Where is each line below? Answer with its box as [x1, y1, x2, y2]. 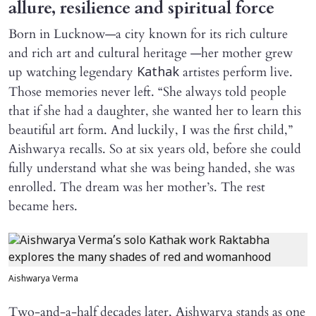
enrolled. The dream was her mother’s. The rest [8, 178, 265, 196]
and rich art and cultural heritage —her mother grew [8, 44, 293, 62]
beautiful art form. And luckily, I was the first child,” [8, 121, 293, 139]
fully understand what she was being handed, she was [8, 159, 295, 177]
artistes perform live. [179, 63, 293, 81]
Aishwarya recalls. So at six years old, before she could [8, 140, 301, 158]
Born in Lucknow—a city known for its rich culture [8, 25, 288, 43]
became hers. [8, 197, 78, 215]
